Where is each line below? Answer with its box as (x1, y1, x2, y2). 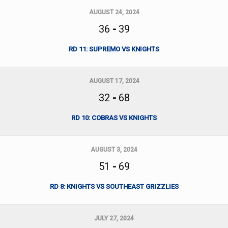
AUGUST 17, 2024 (89, 77, 139, 84)
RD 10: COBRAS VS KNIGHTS (71, 114, 157, 122)
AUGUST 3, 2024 (91, 146, 137, 153)
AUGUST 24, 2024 (89, 9, 139, 16)
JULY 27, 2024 (94, 215, 134, 222)
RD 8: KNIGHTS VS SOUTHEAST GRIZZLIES (49, 183, 179, 190)
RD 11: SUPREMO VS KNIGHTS (69, 45, 159, 53)
